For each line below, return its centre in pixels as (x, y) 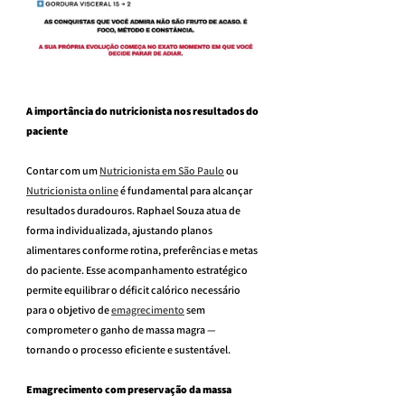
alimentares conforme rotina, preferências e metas (143, 250)
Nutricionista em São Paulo (162, 170)
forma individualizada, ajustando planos (120, 230)
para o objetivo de (69, 309)
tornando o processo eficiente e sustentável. (128, 349)
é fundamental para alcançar (186, 190)
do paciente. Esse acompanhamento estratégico (138, 269)
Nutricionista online (72, 190)
